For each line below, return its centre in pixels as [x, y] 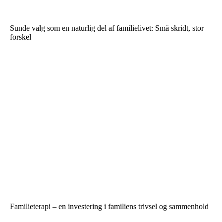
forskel [21, 37]
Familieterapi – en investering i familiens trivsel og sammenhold [109, 206]
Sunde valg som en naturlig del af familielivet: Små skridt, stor [107, 28]
